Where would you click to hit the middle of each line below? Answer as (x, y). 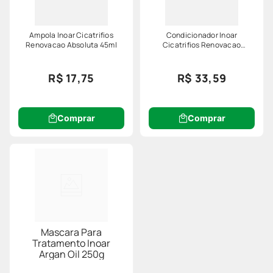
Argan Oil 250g (71, 254)
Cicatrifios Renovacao (202, 45)
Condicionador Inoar (202, 35)
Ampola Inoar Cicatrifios (71, 35)
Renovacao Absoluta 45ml (71, 45)
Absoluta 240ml (202, 55)
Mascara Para (71, 232)
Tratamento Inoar (71, 243)
